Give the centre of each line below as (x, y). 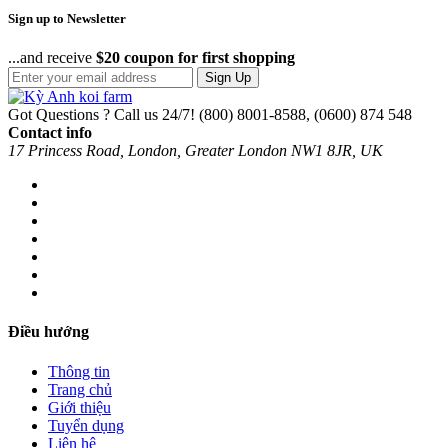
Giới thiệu (79, 407)
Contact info (50, 133)
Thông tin (79, 371)
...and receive (52, 58)
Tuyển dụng (86, 425)
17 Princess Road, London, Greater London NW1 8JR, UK (195, 151)
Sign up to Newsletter (67, 19)
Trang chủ (80, 389)
